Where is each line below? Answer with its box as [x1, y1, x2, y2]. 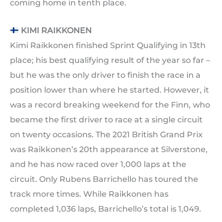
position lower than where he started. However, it [10, 85, 209, 95]
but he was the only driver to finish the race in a [10, 70, 201, 80]
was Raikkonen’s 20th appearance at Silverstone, [10, 145, 208, 155]
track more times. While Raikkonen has [10, 189, 168, 199]
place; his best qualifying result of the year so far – [10, 55, 210, 65]
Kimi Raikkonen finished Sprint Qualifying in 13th [10, 41, 206, 51]
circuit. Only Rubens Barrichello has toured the [10, 174, 198, 184]
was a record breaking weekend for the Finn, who [10, 100, 210, 110]
